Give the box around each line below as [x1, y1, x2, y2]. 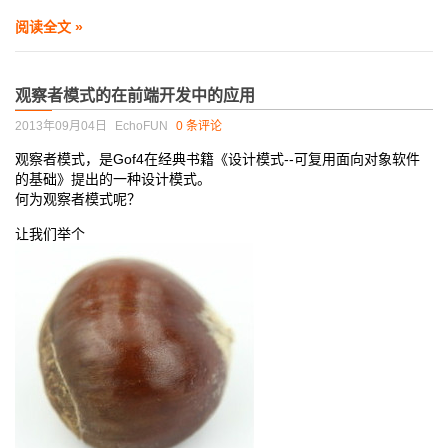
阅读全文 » [15, 19, 83, 35]
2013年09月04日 [15, 119, 107, 133]
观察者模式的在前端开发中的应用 [15, 87, 255, 104]
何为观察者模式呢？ [15, 191, 141, 207]
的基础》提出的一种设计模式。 [15, 171, 211, 187]
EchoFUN [115, 119, 168, 133]
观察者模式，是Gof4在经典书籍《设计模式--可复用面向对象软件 [15, 151, 420, 167]
